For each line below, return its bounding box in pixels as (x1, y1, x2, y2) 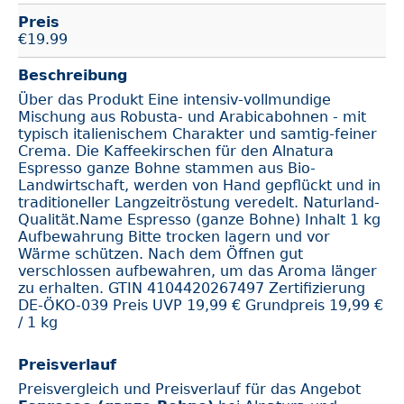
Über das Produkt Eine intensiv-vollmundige (18, 91, 331, 108)
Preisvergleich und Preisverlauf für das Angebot (18, 381, 361, 398)
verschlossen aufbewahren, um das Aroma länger (18, 262, 377, 280)
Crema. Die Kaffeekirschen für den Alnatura (18, 142, 334, 160)
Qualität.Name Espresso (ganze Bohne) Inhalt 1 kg (18, 211, 381, 228)
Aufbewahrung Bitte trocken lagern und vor (18, 228, 330, 245)
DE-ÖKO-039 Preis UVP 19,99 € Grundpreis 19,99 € (18, 297, 383, 314)
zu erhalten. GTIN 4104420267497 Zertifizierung (18, 280, 365, 297)
